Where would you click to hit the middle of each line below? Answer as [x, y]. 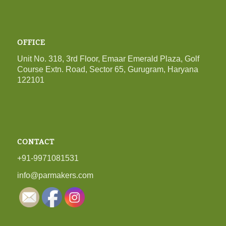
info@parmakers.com [55, 176]
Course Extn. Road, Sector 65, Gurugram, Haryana [107, 69]
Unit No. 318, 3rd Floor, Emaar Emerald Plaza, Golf [108, 59]
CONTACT [36, 142]
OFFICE [31, 42]
